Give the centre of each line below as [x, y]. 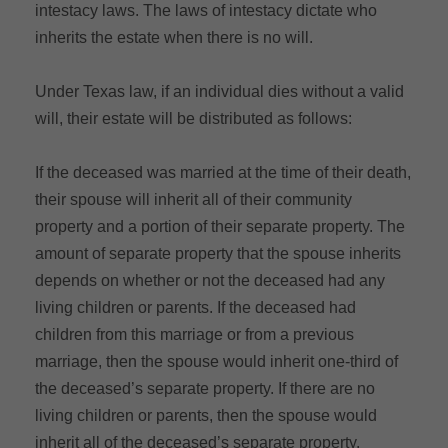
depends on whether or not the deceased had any [210, 280]
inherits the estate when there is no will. [174, 37]
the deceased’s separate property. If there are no [205, 388]
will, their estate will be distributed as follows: [193, 118]
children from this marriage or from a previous [194, 334]
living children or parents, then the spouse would [206, 415]
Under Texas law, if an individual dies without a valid [219, 91]
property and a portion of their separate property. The [220, 226]
